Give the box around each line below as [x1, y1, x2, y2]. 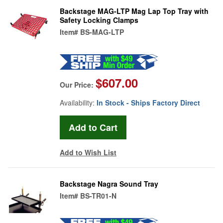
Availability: [60, 97, 97, 108]
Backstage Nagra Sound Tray [60, 178, 158, 189]
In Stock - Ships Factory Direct [97, 97, 200, 108]
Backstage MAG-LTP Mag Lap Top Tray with [60, 5, 209, 16]
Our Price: [60, 79, 96, 90]
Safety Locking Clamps [60, 14, 138, 25]
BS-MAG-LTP [80, 26, 124, 37]
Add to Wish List [60, 147, 116, 157]
